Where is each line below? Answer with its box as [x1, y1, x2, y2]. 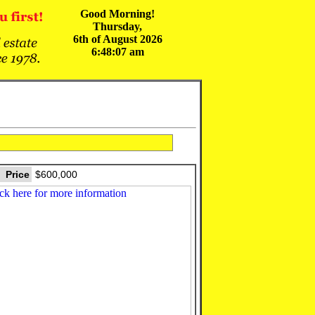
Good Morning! [80, 8, 155, 20]
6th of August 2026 [72, 33, 162, 45]
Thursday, [93, 20, 142, 32]
